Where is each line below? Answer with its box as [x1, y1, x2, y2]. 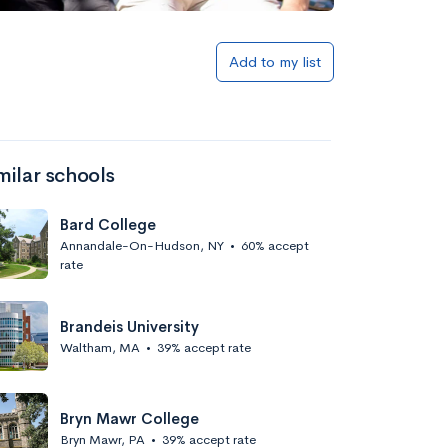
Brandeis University [60, 316, 199, 336]
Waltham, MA [60, 338, 140, 356]
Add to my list [229, 52, 321, 71]
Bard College [60, 215, 156, 234]
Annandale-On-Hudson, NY [60, 237, 224, 254]
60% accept [241, 237, 309, 254]
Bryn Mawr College [60, 408, 199, 428]
